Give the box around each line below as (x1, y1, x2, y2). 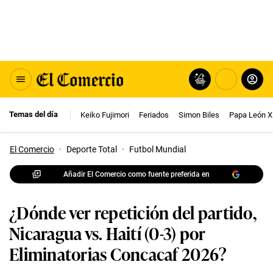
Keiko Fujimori (80, 110, 129, 119)
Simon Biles (179, 110, 219, 119)
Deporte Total (66, 144, 117, 154)
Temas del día (9, 110, 58, 119)
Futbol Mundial (129, 144, 186, 154)
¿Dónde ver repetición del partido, (9, 199, 257, 224)
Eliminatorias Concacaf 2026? (9, 241, 227, 266)
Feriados (139, 110, 169, 119)
